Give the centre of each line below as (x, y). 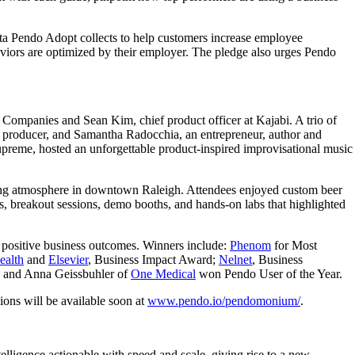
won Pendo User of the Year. (271, 273)
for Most (294, 245)
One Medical (163, 273)
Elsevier (68, 259)
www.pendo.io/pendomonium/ (224, 300)
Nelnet (235, 259)
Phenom (250, 245)
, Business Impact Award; (153, 259)
